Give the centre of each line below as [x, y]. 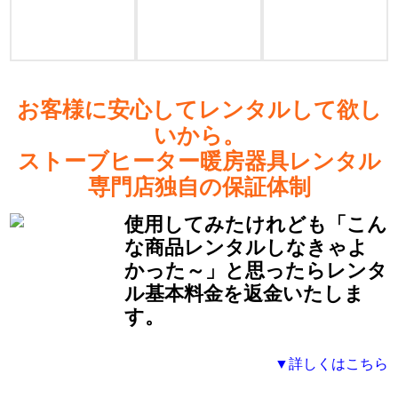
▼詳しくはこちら [331, 364]
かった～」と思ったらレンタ [256, 271]
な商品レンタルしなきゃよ [247, 248]
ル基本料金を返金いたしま [245, 294]
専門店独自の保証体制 [199, 187]
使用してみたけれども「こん [256, 225]
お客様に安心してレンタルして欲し [199, 110]
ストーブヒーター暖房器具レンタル [199, 162]
